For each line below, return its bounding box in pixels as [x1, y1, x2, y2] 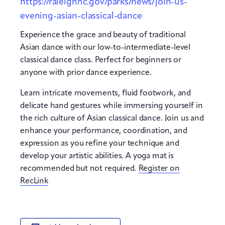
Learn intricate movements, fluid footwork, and [20, 89, 191, 97]
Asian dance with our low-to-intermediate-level [20, 43, 191, 52]
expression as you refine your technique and [20, 139, 179, 148]
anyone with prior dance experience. [20, 68, 152, 77]
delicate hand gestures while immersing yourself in [20, 101, 203, 110]
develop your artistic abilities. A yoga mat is [20, 152, 174, 160]
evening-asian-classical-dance [20, 11, 142, 21]
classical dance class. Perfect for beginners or [20, 56, 181, 64]
